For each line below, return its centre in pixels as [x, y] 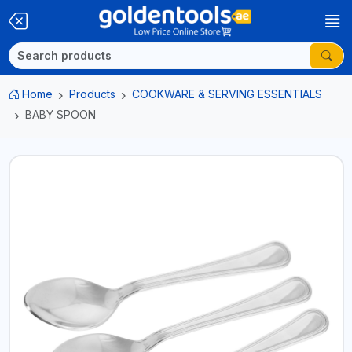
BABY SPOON [60, 114]
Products [92, 94]
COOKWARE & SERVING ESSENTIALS [227, 94]
